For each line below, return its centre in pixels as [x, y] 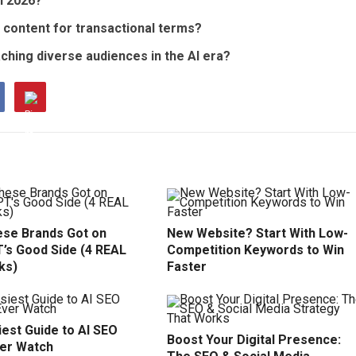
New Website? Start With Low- [257, 233]
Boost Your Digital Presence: [254, 340]
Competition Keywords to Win [255, 250]
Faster [187, 267]
